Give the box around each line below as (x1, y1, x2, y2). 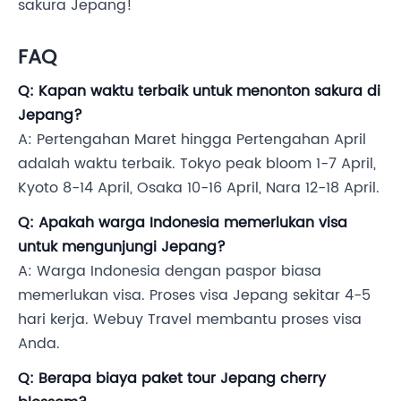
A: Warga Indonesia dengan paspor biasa (18, 259, 321, 283)
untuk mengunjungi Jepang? (18, 235, 226, 259)
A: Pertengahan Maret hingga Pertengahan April (18, 127, 366, 151)
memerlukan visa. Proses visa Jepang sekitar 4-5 (18, 283, 371, 307)
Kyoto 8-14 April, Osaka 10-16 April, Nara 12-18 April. (18, 175, 380, 200)
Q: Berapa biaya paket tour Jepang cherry (18, 366, 326, 390)
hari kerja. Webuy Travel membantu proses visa (18, 307, 362, 331)
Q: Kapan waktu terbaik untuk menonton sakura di (18, 79, 380, 103)
